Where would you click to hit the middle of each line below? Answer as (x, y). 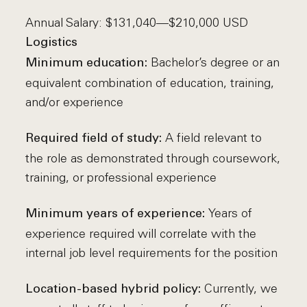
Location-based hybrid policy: (113, 290)
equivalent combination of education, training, (150, 83)
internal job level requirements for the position (152, 253)
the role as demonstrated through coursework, (153, 158)
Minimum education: (88, 63)
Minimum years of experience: (117, 214)
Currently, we (240, 288)
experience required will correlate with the (141, 234)
